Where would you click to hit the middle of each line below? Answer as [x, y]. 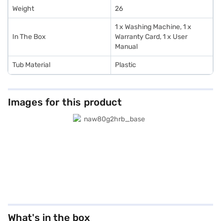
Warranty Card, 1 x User [151, 37]
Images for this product [65, 102]
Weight [23, 9]
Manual [126, 47]
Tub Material [31, 65]
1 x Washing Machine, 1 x [153, 27]
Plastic [126, 65]
